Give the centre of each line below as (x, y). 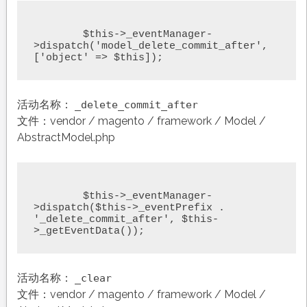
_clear (93, 278)
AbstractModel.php (66, 137)
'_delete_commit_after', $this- (126, 219)
